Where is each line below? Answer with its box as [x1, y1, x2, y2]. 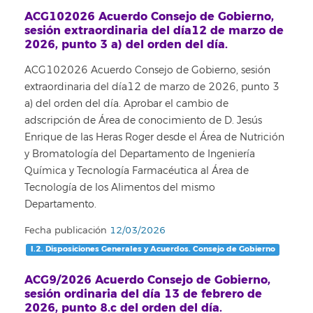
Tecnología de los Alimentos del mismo [24, 182, 215, 194]
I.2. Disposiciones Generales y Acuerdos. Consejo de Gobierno [30, 243, 275, 254]
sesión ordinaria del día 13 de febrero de [24, 286, 262, 301]
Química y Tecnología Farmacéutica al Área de [24, 165, 249, 177]
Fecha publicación [24, 224, 107, 236]
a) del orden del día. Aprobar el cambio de [24, 98, 228, 110]
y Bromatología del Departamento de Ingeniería [24, 148, 255, 160]
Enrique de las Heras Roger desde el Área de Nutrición [24, 131, 284, 143]
